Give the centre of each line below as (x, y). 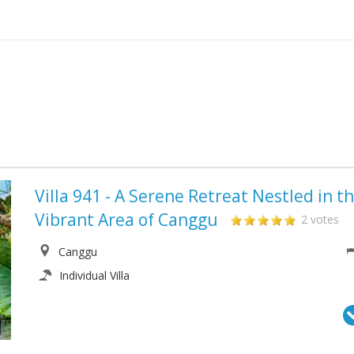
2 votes (320, 219)
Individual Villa (94, 275)
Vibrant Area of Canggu (126, 220)
